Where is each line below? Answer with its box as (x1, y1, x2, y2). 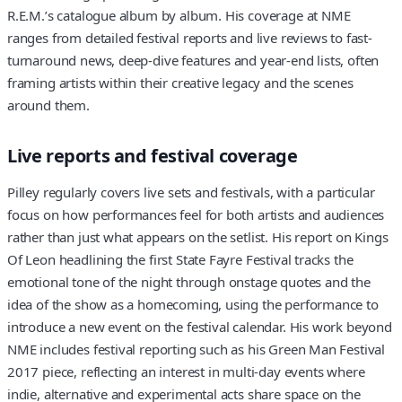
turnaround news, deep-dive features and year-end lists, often (7, 50, 380, 69)
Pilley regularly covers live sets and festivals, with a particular (7, 183, 375, 202)
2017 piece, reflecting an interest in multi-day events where (7, 363, 365, 381)
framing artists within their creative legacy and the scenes (7, 73, 354, 92)
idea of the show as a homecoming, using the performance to (7, 295, 379, 314)
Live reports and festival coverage (7, 143, 298, 168)
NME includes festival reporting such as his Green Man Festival (7, 340, 386, 359)
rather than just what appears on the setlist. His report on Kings (7, 228, 389, 247)
